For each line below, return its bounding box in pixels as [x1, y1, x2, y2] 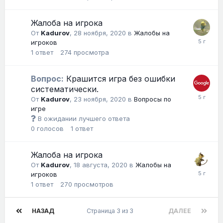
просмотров [74, 180, 113, 188]
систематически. [31, 84, 99, 94]
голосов [37, 124, 64, 132]
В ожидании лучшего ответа [36, 114, 130, 122]
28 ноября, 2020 [74, 28, 126, 37]
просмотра [74, 48, 109, 56]
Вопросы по [134, 95, 171, 103]
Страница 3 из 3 [86, 207, 136, 215]
